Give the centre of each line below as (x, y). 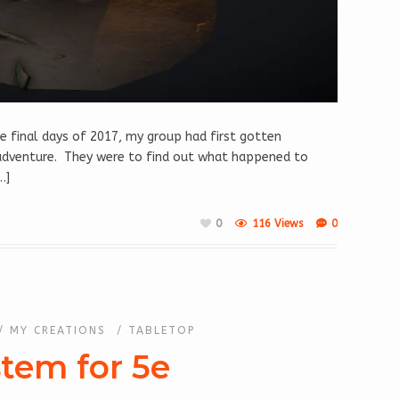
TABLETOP (162, 330)
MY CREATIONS (58, 330)
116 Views (277, 223)
